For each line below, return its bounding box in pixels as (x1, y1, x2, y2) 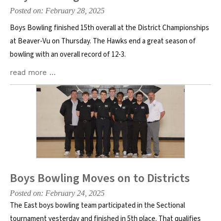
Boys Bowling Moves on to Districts (10, 170, 190, 187)
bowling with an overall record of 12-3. (10, 49, 126, 60)
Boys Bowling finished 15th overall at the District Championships (10, 23, 209, 33)
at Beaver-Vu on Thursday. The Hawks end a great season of (10, 36, 196, 46)
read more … (10, 68, 56, 77)
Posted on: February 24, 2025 (10, 189, 105, 197)
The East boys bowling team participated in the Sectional (10, 200, 185, 211)
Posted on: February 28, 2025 (10, 6, 105, 15)
